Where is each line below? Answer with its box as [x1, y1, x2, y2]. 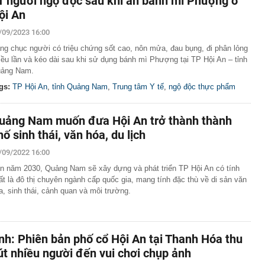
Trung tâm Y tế [112, 82, 164, 91]
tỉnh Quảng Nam [52, 82, 108, 91]
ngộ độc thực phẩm [169, 82, 235, 91]
